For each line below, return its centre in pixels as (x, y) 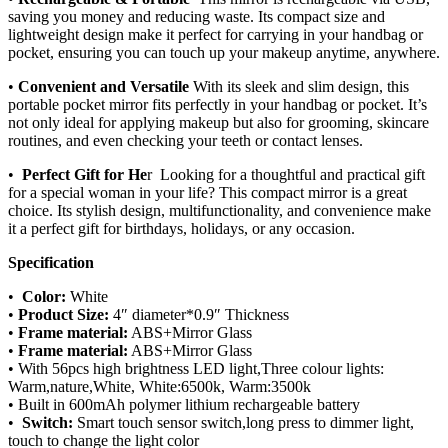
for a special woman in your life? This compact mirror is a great (207, 193)
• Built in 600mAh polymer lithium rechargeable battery (184, 405)
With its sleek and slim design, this (299, 87)
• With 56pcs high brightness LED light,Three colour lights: (196, 369)
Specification (51, 263)
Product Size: (63, 315)
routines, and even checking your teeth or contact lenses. (185, 141)
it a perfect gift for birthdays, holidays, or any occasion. (181, 229)
